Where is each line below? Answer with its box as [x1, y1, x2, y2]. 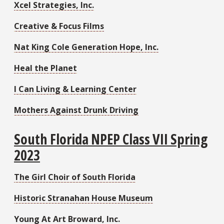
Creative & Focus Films [14, 20, 104, 31]
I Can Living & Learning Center [14, 83, 136, 94]
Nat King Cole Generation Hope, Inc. [14, 41, 158, 52]
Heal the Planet [14, 62, 77, 73]
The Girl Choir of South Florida [14, 171, 135, 182]
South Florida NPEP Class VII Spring [14, 129, 207, 148]
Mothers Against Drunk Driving [14, 104, 138, 115]
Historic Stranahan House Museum [14, 192, 153, 203]
